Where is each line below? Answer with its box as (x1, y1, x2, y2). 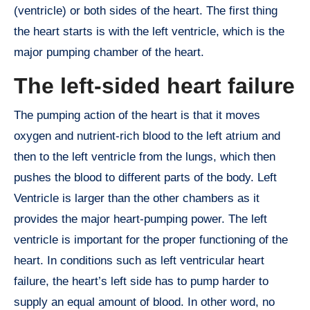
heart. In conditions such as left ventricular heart (14, 253, 264, 267)
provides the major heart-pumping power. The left (14, 212, 267, 226)
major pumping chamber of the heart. (14, 46, 204, 60)
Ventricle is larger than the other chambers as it (14, 191, 259, 205)
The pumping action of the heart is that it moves (14, 108, 260, 122)
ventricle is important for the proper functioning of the (14, 232, 288, 246)
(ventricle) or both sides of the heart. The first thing (14, 4, 277, 18)
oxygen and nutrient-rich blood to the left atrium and (14, 129, 280, 143)
